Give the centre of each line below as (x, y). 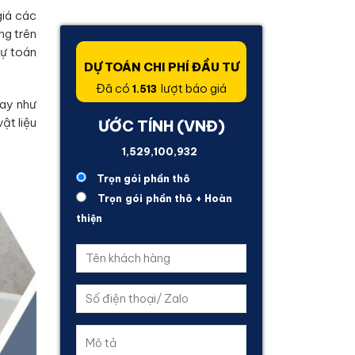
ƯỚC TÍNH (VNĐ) (161, 126)
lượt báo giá (194, 89)
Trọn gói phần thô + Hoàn (165, 198)
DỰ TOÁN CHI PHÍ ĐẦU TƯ (161, 67)
